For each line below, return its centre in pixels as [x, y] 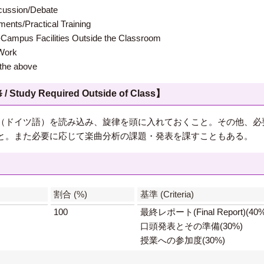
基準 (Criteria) [167, 194]
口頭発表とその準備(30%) [192, 226]
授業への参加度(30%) [183, 240]
